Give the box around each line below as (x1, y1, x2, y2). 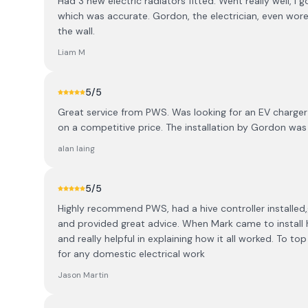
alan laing (58, 143, 95, 154)
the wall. (58, 25, 95, 37)
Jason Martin (58, 269, 109, 280)
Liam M (58, 47, 85, 58)
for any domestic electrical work (58, 247, 205, 260)
